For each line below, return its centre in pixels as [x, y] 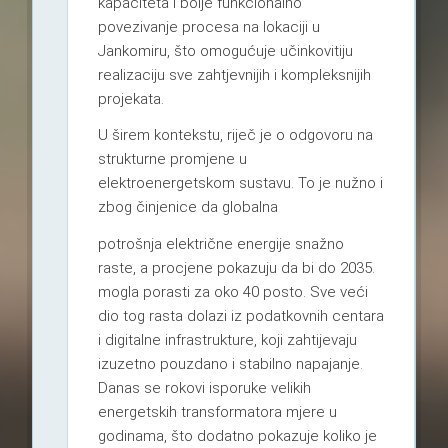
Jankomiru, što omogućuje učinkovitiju [225, 50]
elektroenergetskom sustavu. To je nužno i [240, 183]
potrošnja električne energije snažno [220, 244]
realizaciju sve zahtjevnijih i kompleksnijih [234, 74]
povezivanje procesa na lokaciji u [208, 26]
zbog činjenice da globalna [187, 207]
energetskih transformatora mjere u [217, 412]
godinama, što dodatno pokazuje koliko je [237, 436]
